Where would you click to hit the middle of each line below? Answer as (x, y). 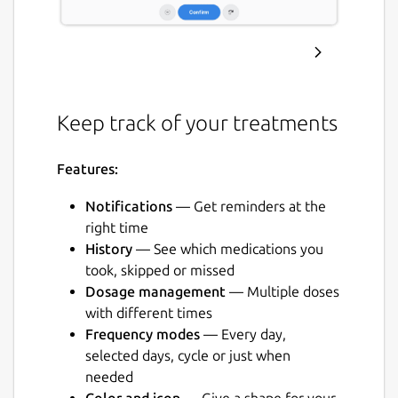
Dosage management (155, 292)
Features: (88, 169)
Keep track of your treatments (197, 123)
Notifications (129, 207)
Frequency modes (143, 334)
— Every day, (243, 334)
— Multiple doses (283, 292)
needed (109, 377)
